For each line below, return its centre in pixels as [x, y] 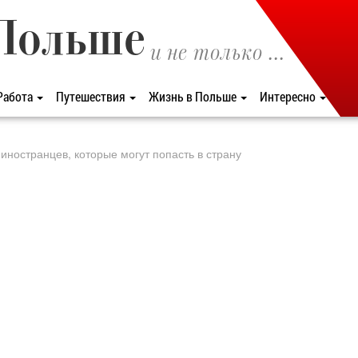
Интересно [289, 96]
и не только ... [218, 54]
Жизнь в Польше [194, 96]
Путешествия [92, 96]
